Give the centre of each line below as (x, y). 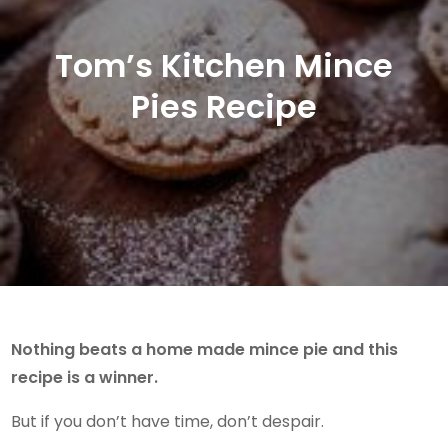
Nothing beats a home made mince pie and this (205, 349)
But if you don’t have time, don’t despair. (170, 421)
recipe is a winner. (85, 377)
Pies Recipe (224, 106)
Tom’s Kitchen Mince (224, 65)
